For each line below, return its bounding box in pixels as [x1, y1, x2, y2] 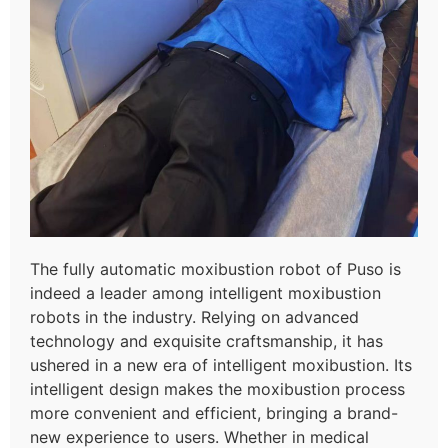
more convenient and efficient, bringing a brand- [30, 403, 398, 424]
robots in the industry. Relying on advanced [30, 307, 359, 328]
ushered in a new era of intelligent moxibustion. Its [30, 355, 412, 376]
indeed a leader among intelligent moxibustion [30, 283, 381, 304]
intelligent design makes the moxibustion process [30, 379, 405, 400]
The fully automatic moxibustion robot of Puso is [30, 259, 401, 280]
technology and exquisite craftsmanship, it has [30, 331, 383, 352]
